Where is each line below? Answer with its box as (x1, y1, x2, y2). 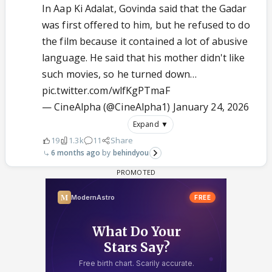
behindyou (112, 148, 149, 158)
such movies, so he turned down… (42, 67, 197, 81)
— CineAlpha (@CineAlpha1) (42, 100, 173, 114)
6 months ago (51, 148, 101, 158)
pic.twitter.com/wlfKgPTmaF (42, 84, 170, 98)
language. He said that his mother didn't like (42, 51, 245, 65)
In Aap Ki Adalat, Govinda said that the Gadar (42, 2, 247, 16)
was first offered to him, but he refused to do (42, 18, 250, 32)
